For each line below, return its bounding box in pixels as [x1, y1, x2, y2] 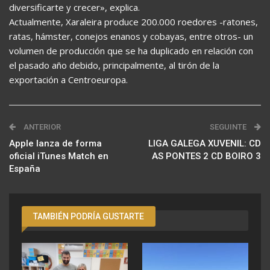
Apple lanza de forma [9, 138, 102, 149]
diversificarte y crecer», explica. [9, 1, 140, 13]
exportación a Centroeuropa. [9, 74, 128, 86]
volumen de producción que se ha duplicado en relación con [9, 45, 253, 57]
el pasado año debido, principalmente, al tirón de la [9, 59, 219, 71]
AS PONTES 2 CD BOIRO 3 [152, 151, 261, 162]
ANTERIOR [22, 122, 61, 131]
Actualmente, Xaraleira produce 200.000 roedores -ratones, [9, 16, 258, 28]
